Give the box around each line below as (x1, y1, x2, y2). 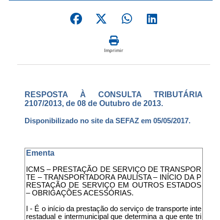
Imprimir (104, 47, 123, 53)
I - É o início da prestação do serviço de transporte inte (26, 204, 201, 213)
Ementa (26, 148, 55, 157)
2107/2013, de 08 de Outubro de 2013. (25, 99, 163, 108)
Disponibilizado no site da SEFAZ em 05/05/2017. (25, 116, 191, 125)
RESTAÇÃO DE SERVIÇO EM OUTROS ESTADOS (26, 181, 201, 189)
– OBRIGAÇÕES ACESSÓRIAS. (26, 189, 134, 197)
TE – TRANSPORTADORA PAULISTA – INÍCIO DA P (26, 173, 201, 181)
